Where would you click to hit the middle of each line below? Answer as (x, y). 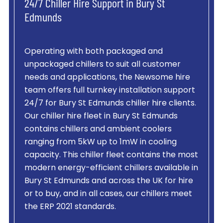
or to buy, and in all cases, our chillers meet (108, 194)
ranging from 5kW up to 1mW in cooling (100, 143)
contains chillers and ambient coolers (98, 130)
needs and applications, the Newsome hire (107, 78)
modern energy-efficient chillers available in (111, 168)
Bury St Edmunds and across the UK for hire (109, 181)
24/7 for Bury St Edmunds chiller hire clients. (110, 104)
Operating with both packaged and (93, 52)
